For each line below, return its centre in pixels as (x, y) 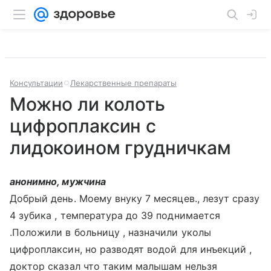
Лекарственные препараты (123, 83)
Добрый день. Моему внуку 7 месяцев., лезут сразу (135, 198)
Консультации (36, 83)
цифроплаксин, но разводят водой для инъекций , (131, 249)
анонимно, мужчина (58, 181)
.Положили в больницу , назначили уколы (110, 232)
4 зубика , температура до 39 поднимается (115, 215)
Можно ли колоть (87, 104)
